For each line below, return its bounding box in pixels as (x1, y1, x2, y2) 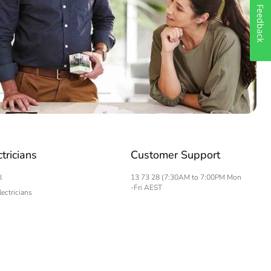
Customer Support (131, 148, 221, 162)
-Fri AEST (131, 183, 163, 192)
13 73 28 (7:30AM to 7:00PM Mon (131, 172, 242, 182)
